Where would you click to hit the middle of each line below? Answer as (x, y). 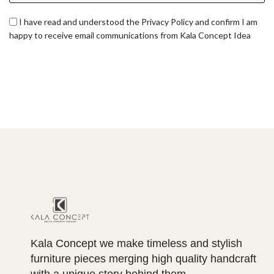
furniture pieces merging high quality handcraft (143, 259)
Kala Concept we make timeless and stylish (136, 244)
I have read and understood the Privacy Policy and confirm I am (138, 22)
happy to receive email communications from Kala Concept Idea (130, 35)
